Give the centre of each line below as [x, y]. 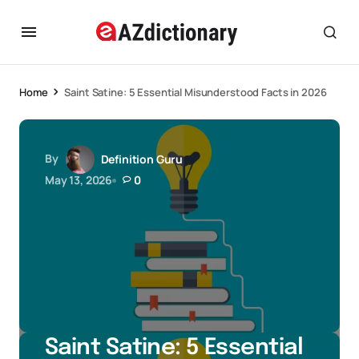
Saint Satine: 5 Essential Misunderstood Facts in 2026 [196, 92]
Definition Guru [142, 159]
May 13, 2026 [79, 180]
